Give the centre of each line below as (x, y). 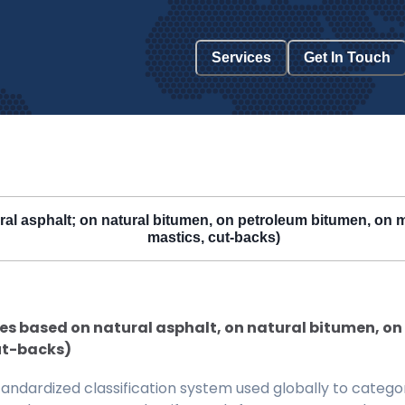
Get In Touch (347, 57)
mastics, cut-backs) (213, 237)
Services (241, 57)
